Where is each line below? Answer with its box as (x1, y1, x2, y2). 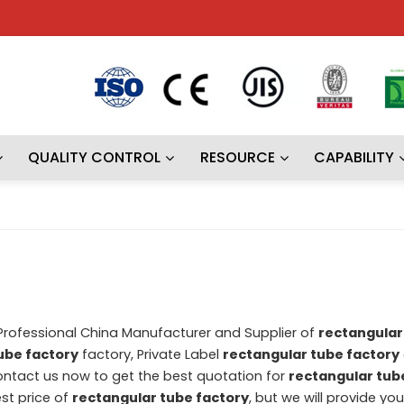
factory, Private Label (78, 344, 223, 363)
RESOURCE (199, 147, 275, 168)
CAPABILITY (314, 147, 395, 168)
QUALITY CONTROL (28, 147, 161, 168)
